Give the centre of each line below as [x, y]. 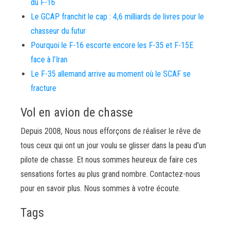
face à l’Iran [49, 60]
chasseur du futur [58, 31]
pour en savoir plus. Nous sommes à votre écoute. [100, 189]
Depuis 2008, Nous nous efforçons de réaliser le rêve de [111, 131]
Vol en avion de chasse [77, 113]
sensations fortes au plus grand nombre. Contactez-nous [110, 174]
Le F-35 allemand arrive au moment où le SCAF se [111, 74]
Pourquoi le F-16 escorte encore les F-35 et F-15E [112, 45]
